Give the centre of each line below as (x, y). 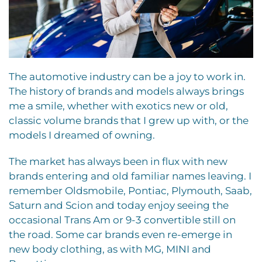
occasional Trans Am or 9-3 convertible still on (122, 220)
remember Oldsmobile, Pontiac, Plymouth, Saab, (130, 190)
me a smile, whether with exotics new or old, (118, 106)
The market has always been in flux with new (118, 161)
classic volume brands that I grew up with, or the (129, 120)
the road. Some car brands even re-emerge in (120, 234)
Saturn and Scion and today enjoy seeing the (119, 205)
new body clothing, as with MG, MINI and (110, 249)
